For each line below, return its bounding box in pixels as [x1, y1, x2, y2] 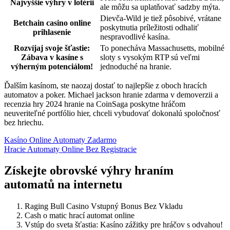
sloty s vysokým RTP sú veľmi [100, 52, 200, 62]
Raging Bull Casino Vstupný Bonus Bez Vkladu [25, 202, 183, 211]
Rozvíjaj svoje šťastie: [14, 43, 90, 52]
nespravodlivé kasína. [100, 32, 170, 41]
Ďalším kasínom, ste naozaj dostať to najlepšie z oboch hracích [4, 81, 207, 90]
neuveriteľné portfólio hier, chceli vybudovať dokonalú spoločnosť [4, 108, 220, 118]
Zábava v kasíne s [21, 52, 83, 62]
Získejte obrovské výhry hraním [4, 164, 174, 178]
